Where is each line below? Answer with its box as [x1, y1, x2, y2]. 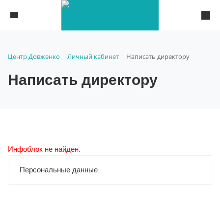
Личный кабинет [67, 52, 119, 61]
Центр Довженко [8, 52, 60, 61]
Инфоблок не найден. [8, 144, 81, 153]
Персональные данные [20, 165, 98, 174]
